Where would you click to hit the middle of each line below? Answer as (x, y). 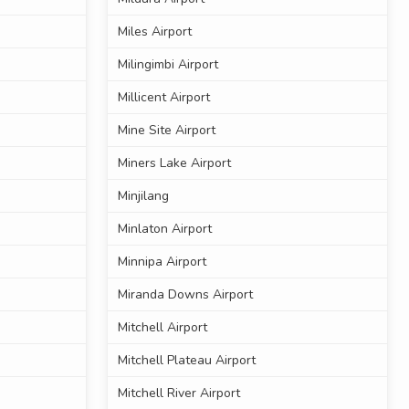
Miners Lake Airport (174, 163)
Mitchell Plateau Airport (186, 361)
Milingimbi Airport (168, 65)
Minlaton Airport (164, 229)
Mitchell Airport (162, 328)
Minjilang (143, 196)
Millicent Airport (163, 98)
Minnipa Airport (162, 262)
